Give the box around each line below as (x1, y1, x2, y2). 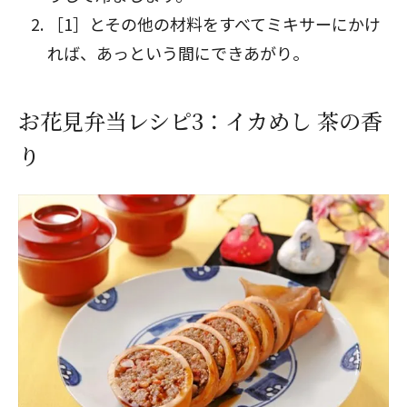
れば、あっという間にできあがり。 (47, 41, 309, 65)
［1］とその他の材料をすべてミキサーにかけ (47, 12, 381, 35)
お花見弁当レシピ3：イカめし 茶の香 (18, 104, 382, 136)
